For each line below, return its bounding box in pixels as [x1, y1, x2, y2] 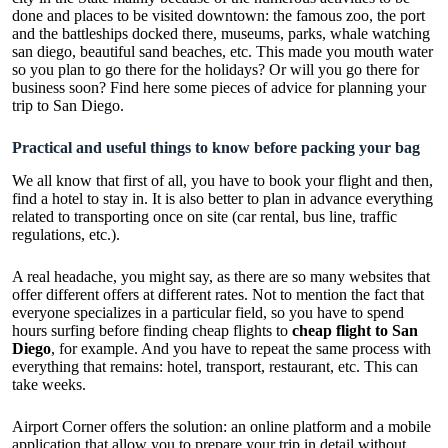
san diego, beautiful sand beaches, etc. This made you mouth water [12, 43, 433, 61]
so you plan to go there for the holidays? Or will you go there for [12, 61, 419, 79]
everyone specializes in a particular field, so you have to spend [12, 303, 404, 321]
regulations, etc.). [12, 225, 120, 243]
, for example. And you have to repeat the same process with [51, 339, 431, 357]
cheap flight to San [292, 321, 418, 339]
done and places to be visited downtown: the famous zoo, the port [12, 7, 425, 25]
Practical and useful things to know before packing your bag [12, 139, 420, 157]
